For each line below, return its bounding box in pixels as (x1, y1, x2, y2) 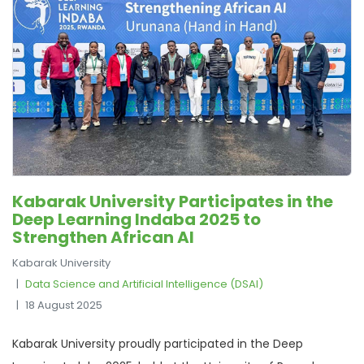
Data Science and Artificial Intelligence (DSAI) (25, 275, 263, 292)
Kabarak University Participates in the (12, 189, 333, 213)
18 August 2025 (25, 297, 102, 313)
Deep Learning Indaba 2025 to (12, 207, 261, 231)
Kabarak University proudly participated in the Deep (12, 335, 303, 352)
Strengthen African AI (12, 225, 194, 249)
